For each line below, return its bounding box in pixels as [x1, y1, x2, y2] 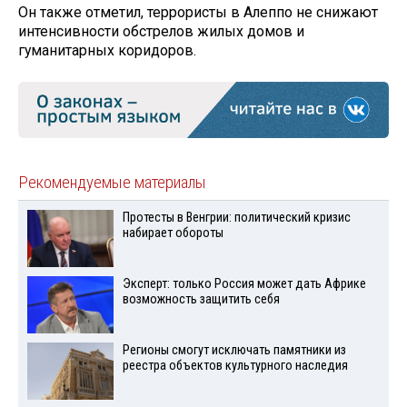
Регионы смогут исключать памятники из [122, 342, 346, 358]
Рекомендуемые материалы [18, 173, 206, 194]
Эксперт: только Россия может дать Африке [122, 276, 366, 293]
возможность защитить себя [122, 292, 280, 308]
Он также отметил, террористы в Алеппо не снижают [18, 4, 378, 22]
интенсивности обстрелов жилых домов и [18, 23, 304, 41]
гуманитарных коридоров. [18, 42, 196, 60]
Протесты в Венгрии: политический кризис [122, 210, 351, 226]
